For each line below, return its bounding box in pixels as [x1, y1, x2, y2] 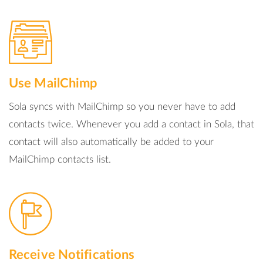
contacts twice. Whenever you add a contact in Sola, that [9, 119, 254, 129]
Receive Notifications [9, 248, 135, 261]
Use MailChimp [9, 77, 98, 90]
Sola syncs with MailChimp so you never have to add [9, 102, 235, 112]
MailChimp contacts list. [9, 154, 111, 164]
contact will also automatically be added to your [9, 137, 214, 147]
